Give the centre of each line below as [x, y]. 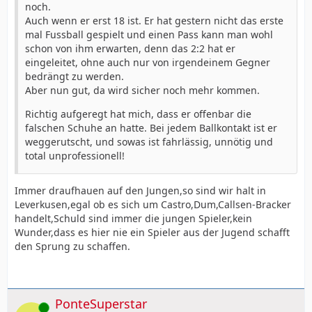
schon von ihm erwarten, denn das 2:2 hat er [130, 48]
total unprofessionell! [75, 155]
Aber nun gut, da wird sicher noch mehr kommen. [142, 90]
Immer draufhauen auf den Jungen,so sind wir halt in [140, 190]
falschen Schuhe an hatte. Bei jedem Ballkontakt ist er [151, 127]
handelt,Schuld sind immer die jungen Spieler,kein [133, 218]
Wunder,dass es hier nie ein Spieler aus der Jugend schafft [152, 232]
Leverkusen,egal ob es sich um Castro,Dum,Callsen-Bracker [153, 204]
